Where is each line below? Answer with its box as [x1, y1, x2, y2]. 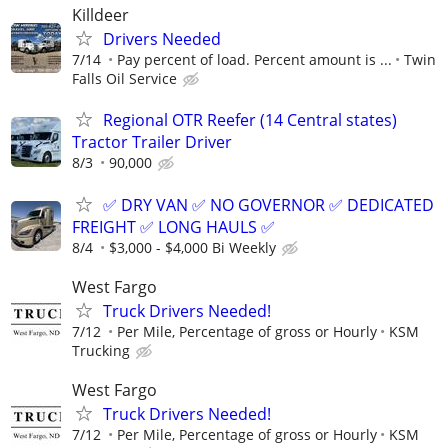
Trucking [72, 340, 130, 360]
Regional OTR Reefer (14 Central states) [103, 109, 397, 132]
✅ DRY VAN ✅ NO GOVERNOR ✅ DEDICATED [103, 193, 434, 216]
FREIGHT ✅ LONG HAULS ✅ [72, 215, 275, 238]
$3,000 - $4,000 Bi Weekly [109, 237, 276, 257]
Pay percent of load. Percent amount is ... [117, 50, 392, 70]
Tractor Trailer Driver [72, 131, 232, 154]
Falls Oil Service [72, 69, 177, 89]
